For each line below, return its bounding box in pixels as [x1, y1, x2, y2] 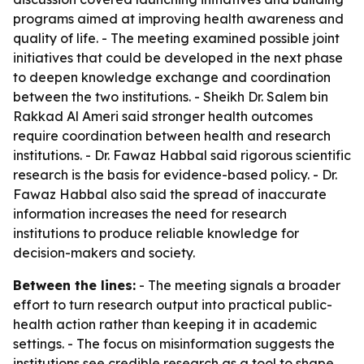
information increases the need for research [13, 206, 287, 222]
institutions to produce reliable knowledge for [13, 225, 299, 241]
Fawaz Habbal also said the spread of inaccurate [13, 186, 327, 202]
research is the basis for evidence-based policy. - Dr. [13, 167, 337, 183]
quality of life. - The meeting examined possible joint [13, 30, 340, 46]
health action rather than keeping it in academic [13, 316, 317, 332]
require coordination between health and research [13, 128, 331, 144]
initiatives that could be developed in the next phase [13, 50, 343, 66]
